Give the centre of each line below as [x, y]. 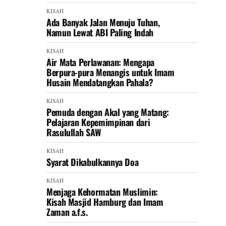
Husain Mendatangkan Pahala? [100, 82]
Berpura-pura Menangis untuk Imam [110, 72]
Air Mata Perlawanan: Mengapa [100, 62]
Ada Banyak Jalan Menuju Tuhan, [103, 22]
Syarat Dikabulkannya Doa [93, 162]
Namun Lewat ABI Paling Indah [100, 32]
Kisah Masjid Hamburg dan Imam [105, 202]
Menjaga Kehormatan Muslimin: [102, 192]
